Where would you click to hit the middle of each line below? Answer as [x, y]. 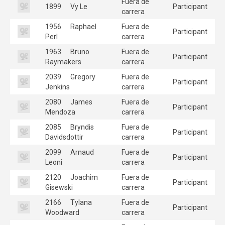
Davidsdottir [64, 137]
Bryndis [81, 127]
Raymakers [63, 62]
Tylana [80, 202]
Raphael [83, 26]
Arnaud [81, 152]
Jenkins [58, 87]
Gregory [82, 77]
